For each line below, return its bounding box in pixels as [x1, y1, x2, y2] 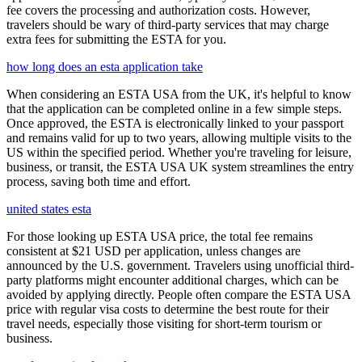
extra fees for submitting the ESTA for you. [6, 32, 226, 47]
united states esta [6, 202, 91, 217]
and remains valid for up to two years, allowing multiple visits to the [6, 131, 351, 145]
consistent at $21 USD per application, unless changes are [6, 244, 301, 259]
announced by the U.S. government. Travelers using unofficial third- [6, 259, 354, 273]
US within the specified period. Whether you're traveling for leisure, [6, 145, 351, 160]
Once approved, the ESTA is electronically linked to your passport [6, 116, 343, 131]
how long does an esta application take [6, 60, 203, 74]
